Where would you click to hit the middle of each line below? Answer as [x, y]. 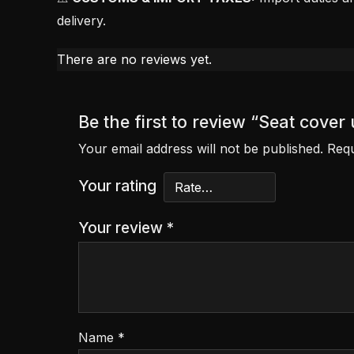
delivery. [81, 21]
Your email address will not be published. [200, 148]
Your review [122, 227]
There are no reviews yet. [134, 59]
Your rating [117, 185]
